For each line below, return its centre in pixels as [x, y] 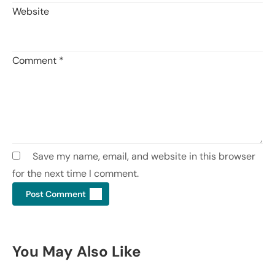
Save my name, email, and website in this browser [144, 156]
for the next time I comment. [76, 173]
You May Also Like [76, 251]
